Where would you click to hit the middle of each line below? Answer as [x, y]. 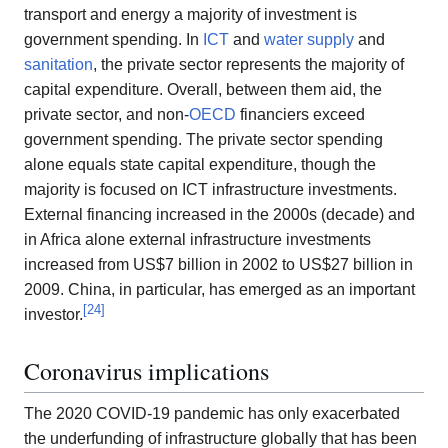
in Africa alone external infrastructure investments [197, 239]
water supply [309, 39]
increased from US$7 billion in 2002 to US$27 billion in [218, 264]
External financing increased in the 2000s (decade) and [219, 214]
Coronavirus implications [146, 370]
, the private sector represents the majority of [248, 64]
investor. [53, 314]
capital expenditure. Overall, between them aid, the [203, 89]
